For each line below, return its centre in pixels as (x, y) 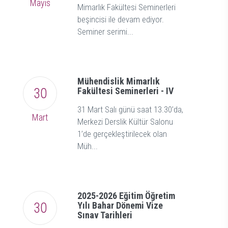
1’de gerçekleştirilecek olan (122, 134)
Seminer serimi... (105, 32)
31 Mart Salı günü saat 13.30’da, (130, 110)
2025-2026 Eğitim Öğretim (126, 196)
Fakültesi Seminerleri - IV (125, 91)
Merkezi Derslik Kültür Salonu (125, 122)
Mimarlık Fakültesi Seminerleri (126, 7)
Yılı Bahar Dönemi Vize (120, 206)
